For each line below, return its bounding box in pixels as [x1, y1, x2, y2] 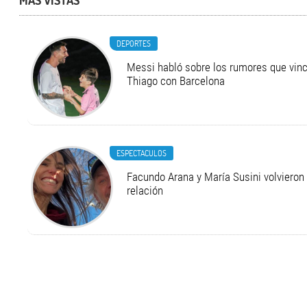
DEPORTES [116, 38, 151, 49]
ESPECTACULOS [116, 147, 167, 159]
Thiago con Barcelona [127, 74, 225, 88]
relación [127, 184, 164, 198]
